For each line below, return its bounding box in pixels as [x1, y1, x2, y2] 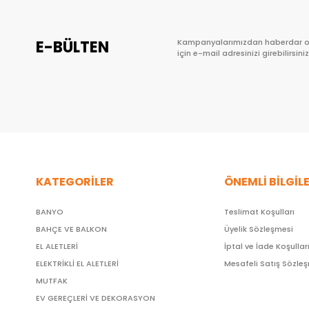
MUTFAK [36, 275, 68, 286]
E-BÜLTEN [36, 37, 109, 58]
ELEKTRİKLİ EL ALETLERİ [36, 258, 119, 269]
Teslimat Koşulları [224, 206, 295, 217]
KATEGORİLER [36, 174, 114, 190]
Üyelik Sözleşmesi [224, 223, 293, 235]
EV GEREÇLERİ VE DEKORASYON [36, 292, 155, 303]
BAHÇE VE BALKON [36, 223, 107, 235]
